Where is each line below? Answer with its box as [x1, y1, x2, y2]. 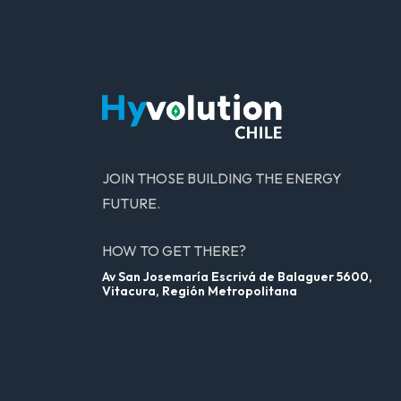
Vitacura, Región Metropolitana [102, 283, 297, 299]
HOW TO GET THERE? [102, 242, 246, 260]
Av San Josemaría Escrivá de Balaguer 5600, [102, 269, 372, 285]
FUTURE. [102, 194, 160, 212]
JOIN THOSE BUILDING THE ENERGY [102, 169, 342, 187]
